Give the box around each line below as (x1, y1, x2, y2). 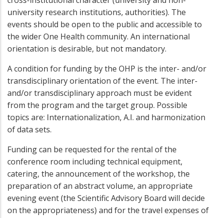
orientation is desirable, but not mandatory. (7, 43, 166, 54)
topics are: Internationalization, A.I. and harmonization (7, 112, 205, 123)
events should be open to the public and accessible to (7, 19, 202, 30)
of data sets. (7, 124, 52, 135)
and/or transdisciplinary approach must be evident (7, 88, 192, 99)
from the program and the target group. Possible (7, 100, 187, 111)
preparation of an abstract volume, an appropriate (7, 181, 193, 192)
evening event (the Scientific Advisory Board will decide (7, 193, 205, 204)
